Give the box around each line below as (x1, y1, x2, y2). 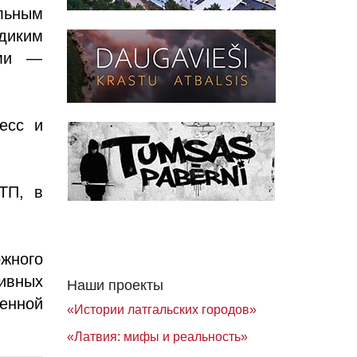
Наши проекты (66, 277, 163, 293)
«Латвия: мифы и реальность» (66, 330, 248, 343)
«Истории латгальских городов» (66, 303, 257, 316)
